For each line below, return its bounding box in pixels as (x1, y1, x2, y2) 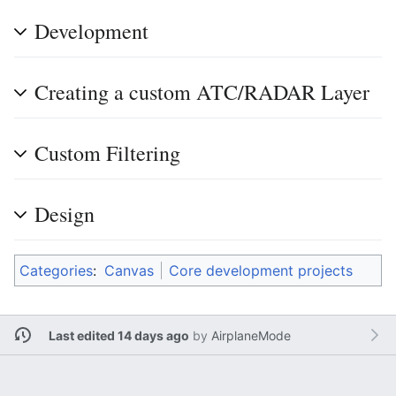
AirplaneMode (210, 327, 291, 343)
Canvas (104, 262, 154, 279)
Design (34, 200, 95, 228)
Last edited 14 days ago (48, 327, 189, 343)
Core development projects (169, 262, 353, 279)
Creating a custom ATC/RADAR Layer (34, 78, 369, 106)
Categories (19, 262, 93, 279)
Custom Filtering (34, 139, 180, 167)
